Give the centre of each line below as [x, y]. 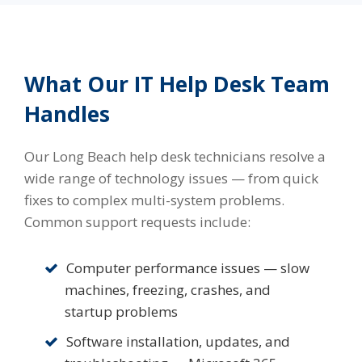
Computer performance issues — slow [188, 268]
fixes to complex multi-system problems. [154, 200]
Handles [67, 114]
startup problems [121, 312]
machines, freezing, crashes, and [168, 290]
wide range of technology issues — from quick [171, 179]
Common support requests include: [137, 222]
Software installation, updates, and [178, 342]
